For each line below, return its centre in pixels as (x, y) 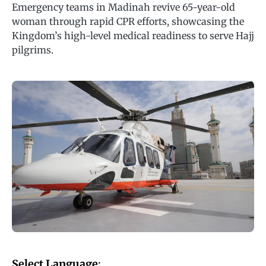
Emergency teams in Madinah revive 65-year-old (123, 7)
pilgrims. (33, 50)
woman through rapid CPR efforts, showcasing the (128, 21)
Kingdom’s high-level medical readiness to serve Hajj (133, 36)
